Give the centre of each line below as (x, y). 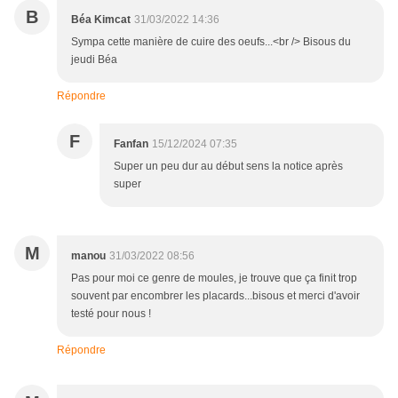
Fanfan (131, 144)
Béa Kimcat (101, 20)
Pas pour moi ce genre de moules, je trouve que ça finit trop (214, 279)
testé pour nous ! (111, 314)
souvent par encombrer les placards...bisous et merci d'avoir (215, 296)
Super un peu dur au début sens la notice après (228, 167)
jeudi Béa (94, 60)
